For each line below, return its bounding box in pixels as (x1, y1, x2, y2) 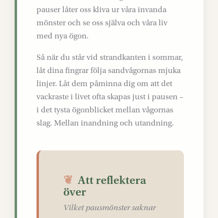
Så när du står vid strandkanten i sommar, (36, 53, 183, 62)
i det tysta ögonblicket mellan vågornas (36, 105, 173, 114)
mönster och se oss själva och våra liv (36, 18, 167, 27)
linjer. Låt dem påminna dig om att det (36, 79, 172, 88)
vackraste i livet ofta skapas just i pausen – (36, 92, 183, 101)
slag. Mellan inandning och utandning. (36, 118, 174, 127)
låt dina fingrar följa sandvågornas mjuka (36, 66, 181, 75)
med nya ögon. (36, 31, 89, 40)
